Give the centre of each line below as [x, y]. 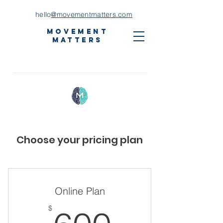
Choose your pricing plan [80, 140]
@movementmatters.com [92, 14]
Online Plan [80, 191]
